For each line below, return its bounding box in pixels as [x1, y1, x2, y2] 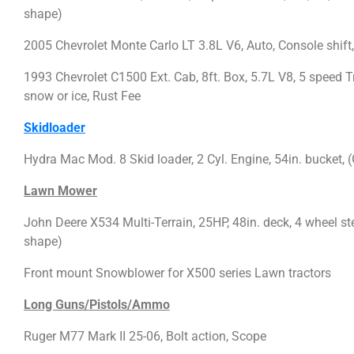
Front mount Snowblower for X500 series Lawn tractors [24, 265, 331, 281]
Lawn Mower [24, 183, 97, 198]
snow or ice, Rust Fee [24, 88, 141, 104]
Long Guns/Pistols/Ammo [24, 296, 170, 312]
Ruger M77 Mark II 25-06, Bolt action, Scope [24, 328, 266, 344]
